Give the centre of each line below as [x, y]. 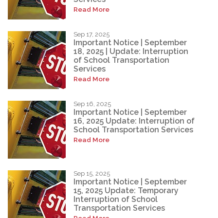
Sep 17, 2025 [91, 34]
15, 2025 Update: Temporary [126, 191]
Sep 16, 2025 [92, 104]
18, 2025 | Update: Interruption [131, 52]
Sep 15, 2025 [92, 173]
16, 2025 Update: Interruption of [134, 121]
